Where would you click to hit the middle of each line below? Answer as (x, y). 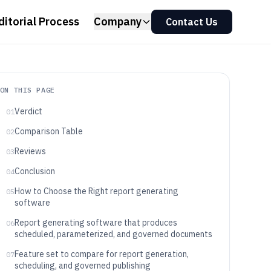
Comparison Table (48, 131)
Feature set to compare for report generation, (101, 254)
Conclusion (34, 171)
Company (118, 21)
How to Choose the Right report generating (96, 191)
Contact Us (192, 22)
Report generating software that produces (96, 223)
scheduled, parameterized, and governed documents (113, 234)
